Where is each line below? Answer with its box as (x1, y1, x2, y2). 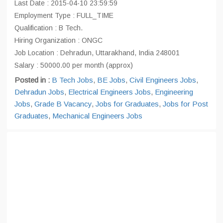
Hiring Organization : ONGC (14, 36, 103, 44)
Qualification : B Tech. (14, 24, 83, 32)
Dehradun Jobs (14, 88, 64, 96)
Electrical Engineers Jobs (68, 88, 151, 96)
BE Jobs (97, 76, 125, 84)
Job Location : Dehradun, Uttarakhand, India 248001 (14, 49, 180, 57)
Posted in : (14, 76, 52, 84)
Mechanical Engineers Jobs (52, 111, 142, 120)
